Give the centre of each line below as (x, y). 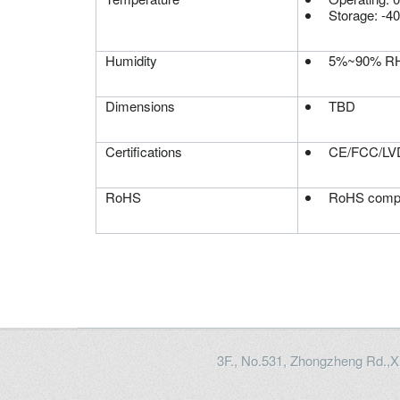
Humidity (131, 60)
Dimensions (140, 105)
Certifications (144, 151)
